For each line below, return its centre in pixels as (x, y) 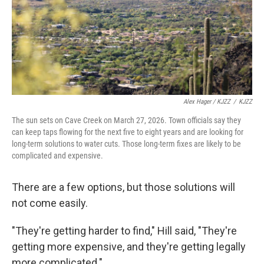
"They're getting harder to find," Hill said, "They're (124, 230)
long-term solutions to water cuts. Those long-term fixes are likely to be (126, 143)
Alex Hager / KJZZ (207, 101)
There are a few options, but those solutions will (123, 187)
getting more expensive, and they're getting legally (129, 246)
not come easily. (50, 203)
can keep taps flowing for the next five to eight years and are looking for (128, 132)
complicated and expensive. (57, 155)
